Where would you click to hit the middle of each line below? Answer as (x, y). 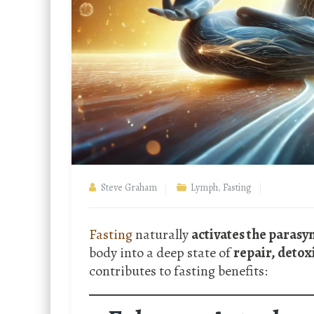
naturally (163, 235)
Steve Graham (129, 188)
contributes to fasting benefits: (178, 271)
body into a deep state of (161, 253)
